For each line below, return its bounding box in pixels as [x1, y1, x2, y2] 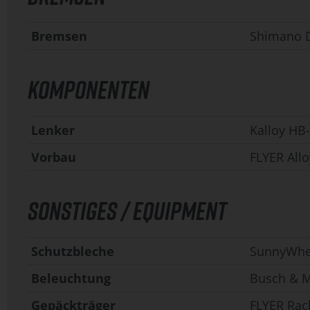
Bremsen [31, 28, 87, 44]
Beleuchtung [31, 270, 111, 286]
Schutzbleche [31, 243, 114, 259]
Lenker [31, 122, 75, 138]
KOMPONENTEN [28, 75, 149, 104]
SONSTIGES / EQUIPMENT [28, 196, 226, 226]
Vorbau [31, 149, 76, 165]
